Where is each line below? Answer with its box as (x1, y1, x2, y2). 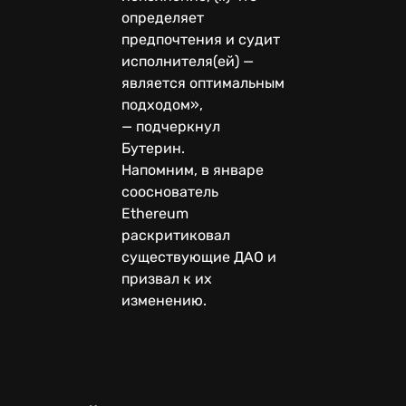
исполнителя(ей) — (121, 52, 254, 70)
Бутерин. (121, 139, 188, 157)
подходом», (121, 95, 203, 113)
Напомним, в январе (121, 160, 264, 179)
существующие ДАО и (121, 247, 276, 266)
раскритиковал (121, 226, 230, 244)
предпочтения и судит (121, 30, 280, 48)
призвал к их (121, 269, 212, 287)
